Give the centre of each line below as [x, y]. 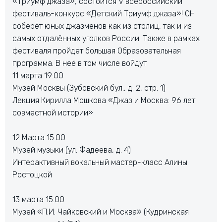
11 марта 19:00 [38, 76]
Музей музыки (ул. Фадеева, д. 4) [72, 150]
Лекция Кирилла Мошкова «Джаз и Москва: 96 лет [104, 100]
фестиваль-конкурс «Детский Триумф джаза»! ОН [104, 14]
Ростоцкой [32, 175]
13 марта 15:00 [38, 199]
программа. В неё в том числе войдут [82, 63]
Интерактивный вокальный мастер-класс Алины [100, 162]
